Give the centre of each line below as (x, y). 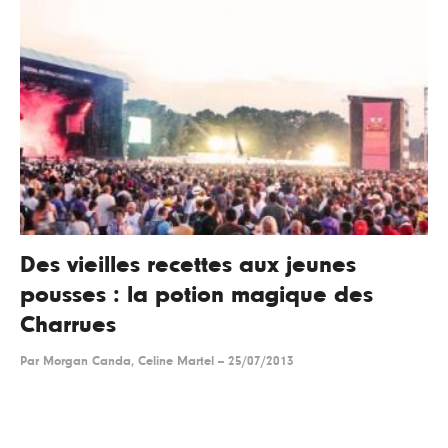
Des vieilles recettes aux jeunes (188, 265)
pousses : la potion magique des (196, 295)
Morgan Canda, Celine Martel (128, 362)
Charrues (68, 325)
